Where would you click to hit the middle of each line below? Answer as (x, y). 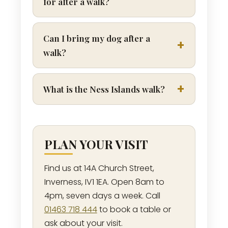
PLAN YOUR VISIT (96, 144)
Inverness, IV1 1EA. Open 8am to (104, 182)
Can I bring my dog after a (96, 38)
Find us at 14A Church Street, (99, 168)
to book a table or (134, 209)
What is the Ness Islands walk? (104, 89)
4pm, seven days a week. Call (102, 195)
